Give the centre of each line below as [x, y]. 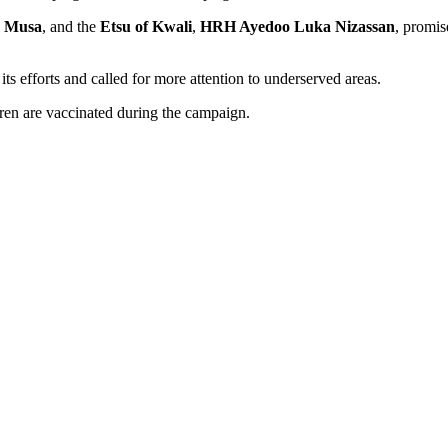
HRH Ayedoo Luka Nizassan [297, 26]
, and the [71, 26]
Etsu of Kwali [146, 26]
